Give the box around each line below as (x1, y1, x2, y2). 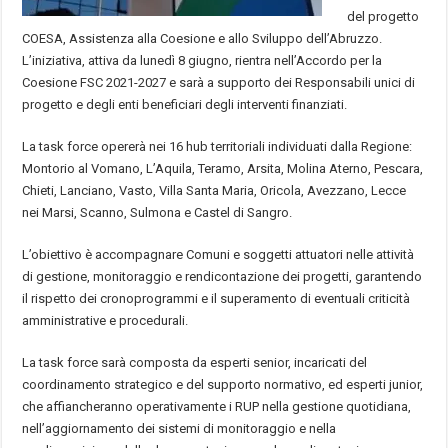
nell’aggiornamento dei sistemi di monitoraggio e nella (22, 420, 337, 436)
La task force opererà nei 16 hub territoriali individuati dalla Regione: (22, 138, 413, 154)
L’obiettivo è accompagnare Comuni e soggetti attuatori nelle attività (22, 246, 415, 262)
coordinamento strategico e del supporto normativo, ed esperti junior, (22, 376, 424, 392)
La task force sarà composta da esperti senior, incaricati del (22, 354, 368, 370)
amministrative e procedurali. (22, 312, 189, 328)
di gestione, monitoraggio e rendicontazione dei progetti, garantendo (22, 268, 423, 284)
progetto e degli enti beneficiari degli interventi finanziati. (22, 96, 348, 112)
